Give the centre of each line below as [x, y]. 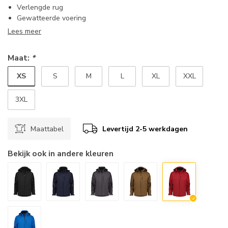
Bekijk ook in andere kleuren [61, 154]
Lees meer [24, 32]
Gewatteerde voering [51, 18]
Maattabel [47, 129]
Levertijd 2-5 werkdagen [145, 129]
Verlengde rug [40, 8]
